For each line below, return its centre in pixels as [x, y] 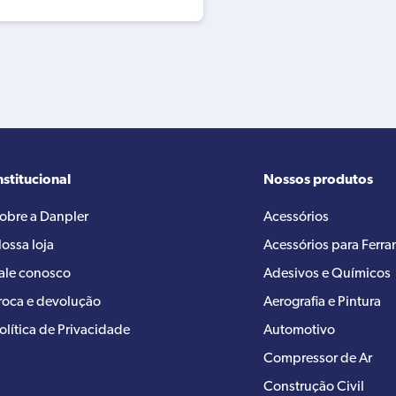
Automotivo [299, 330]
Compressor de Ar [318, 358]
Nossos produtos [318, 180]
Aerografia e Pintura [322, 302]
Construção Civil [314, 387]
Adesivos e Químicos [327, 274]
